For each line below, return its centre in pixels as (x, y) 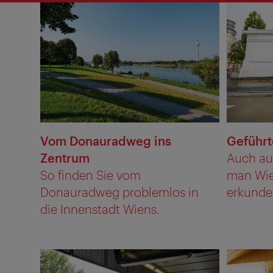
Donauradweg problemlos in (119, 192)
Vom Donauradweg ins (106, 141)
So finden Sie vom (90, 175)
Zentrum (65, 158)
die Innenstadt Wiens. (100, 209)
